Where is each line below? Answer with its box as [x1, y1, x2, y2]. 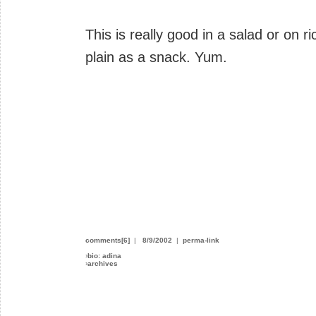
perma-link [183, 236, 219, 244]
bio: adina [87, 251, 121, 260]
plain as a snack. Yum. [85, 49, 227, 65]
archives [87, 259, 118, 267]
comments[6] [85, 236, 130, 244]
